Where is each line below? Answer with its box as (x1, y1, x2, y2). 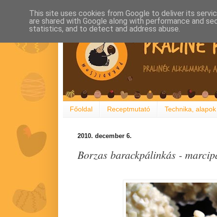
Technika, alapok (165, 105, 216, 113)
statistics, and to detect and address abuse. (29, 24, 180, 33)
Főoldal (70, 105, 93, 113)
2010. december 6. (77, 132, 132, 139)
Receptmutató (107, 105, 150, 113)
